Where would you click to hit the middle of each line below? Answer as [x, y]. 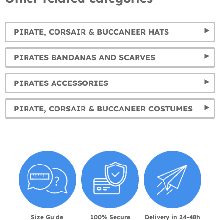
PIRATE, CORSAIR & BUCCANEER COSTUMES [103, 108]
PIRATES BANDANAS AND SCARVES [84, 57]
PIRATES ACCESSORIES [61, 83]
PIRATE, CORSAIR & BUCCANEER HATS [91, 32]
